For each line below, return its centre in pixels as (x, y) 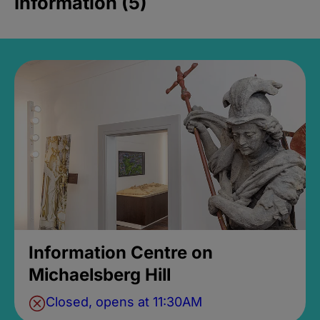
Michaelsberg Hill (99, 274)
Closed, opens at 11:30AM (124, 302)
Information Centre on (120, 252)
